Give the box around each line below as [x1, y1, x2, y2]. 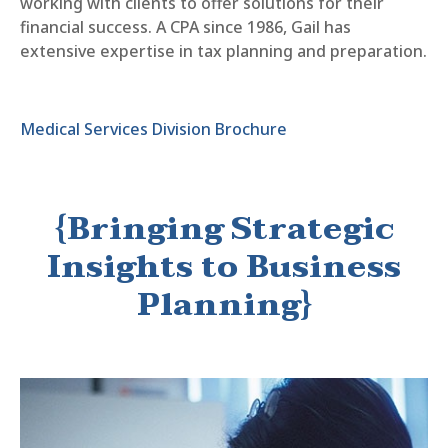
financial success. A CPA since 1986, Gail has [20, 16, 351, 38]
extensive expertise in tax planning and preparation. [20, 40, 427, 62]
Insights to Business [47, 239, 401, 294]
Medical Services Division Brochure [20, 118, 287, 140]
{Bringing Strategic [54, 201, 394, 256]
